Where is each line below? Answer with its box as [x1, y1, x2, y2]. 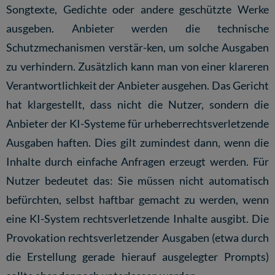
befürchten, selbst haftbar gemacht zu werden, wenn [6, 193, 269, 207]
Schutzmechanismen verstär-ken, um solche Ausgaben [6, 41, 269, 55]
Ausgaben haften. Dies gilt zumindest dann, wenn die [6, 136, 269, 150]
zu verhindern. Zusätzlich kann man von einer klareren [6, 60, 269, 74]
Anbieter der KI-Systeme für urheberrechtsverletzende [6, 117, 269, 131]
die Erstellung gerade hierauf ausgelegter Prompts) [6, 250, 269, 264]
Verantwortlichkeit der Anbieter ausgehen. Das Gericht [6, 79, 269, 93]
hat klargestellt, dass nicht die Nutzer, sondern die [6, 98, 269, 112]
